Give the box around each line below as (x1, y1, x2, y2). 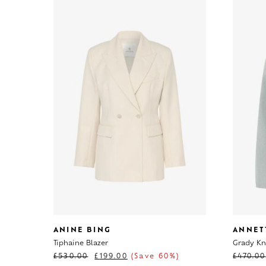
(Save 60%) (127, 254, 180, 261)
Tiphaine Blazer (53, 240, 108, 248)
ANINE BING (53, 227, 111, 235)
